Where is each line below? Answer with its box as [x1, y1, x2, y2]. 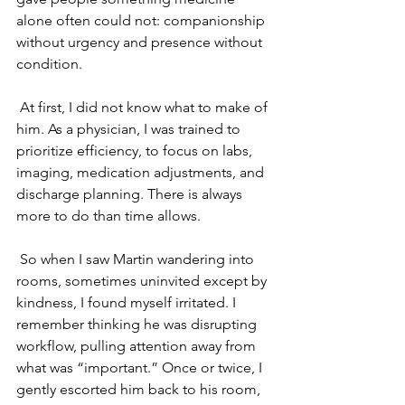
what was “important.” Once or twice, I [16, 359, 266, 376]
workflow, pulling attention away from [16, 337, 259, 354]
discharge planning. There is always [16, 185, 246, 202]
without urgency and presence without [16, 33, 266, 51]
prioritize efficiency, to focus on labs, [16, 142, 256, 159]
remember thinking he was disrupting [16, 316, 260, 333]
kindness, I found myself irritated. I [16, 294, 240, 311]
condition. [16, 55, 82, 72]
